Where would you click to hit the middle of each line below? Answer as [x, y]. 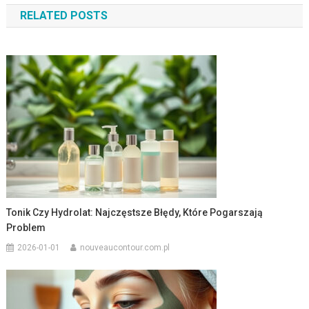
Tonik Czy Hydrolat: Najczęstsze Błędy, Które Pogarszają [135, 212]
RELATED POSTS [63, 15]
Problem [26, 227]
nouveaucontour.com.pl [125, 247]
